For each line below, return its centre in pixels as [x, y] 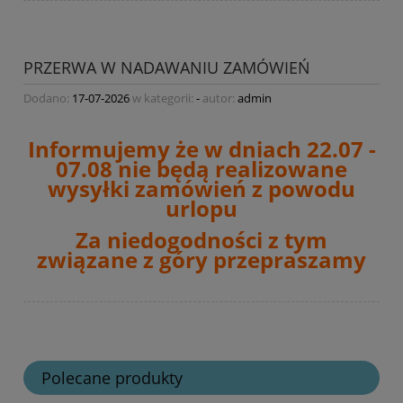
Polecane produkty [112, 378]
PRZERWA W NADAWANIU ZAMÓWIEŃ [167, 67]
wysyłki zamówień [150, 189]
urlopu [201, 209]
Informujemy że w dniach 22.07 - [201, 149]
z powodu [304, 189]
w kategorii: [163, 99]
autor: [219, 99]
